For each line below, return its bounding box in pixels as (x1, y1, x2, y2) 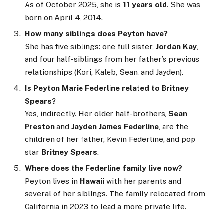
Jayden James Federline (71, 121, 159, 131)
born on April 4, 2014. (25, 13, 103, 23)
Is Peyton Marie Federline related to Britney (25, 83, 189, 93)
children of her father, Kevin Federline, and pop (25, 134, 195, 144)
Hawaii (80, 176, 104, 186)
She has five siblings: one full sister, (25, 42, 156, 52)
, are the (159, 121, 188, 131)
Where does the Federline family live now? (25, 163, 182, 173)
